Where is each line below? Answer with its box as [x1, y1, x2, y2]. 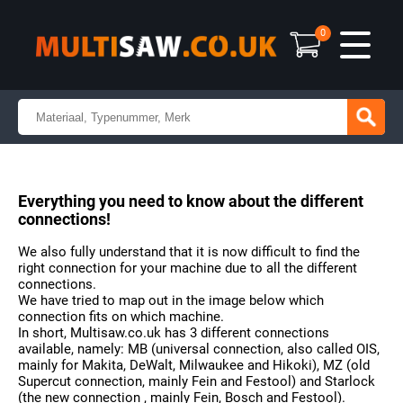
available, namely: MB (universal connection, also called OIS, [18, 341, 380, 358]
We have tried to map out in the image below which [18, 292, 324, 309]
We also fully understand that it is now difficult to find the [18, 244, 360, 261]
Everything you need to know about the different [18, 192, 363, 210]
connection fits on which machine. [18, 309, 224, 326]
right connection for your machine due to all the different [18, 260, 357, 277]
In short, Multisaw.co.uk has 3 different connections [18, 325, 329, 342]
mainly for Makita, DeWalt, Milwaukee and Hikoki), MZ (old [18, 357, 370, 374]
